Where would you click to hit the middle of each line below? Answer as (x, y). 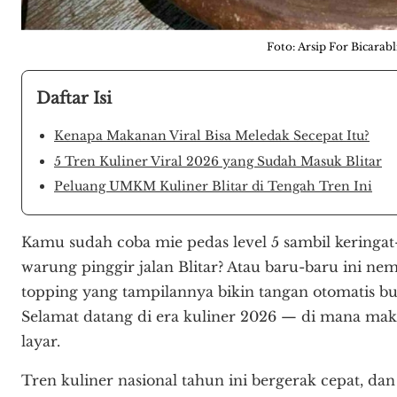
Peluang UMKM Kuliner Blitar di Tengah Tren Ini (213, 186)
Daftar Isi (74, 99)
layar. (41, 342)
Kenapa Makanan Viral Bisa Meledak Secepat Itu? (212, 136)
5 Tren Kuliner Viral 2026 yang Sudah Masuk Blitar (218, 161)
